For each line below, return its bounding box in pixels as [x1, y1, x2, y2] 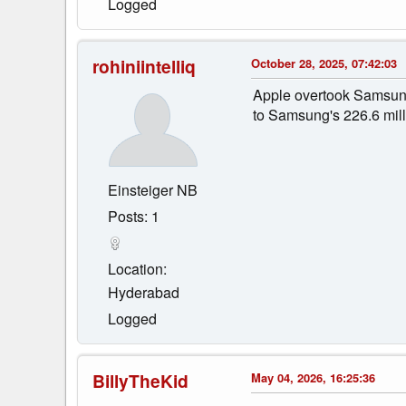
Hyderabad [108, 281, 179, 303]
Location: [108, 257, 167, 279]
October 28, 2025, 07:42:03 [251, 53, 397, 72]
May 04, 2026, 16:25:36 [251, 368, 375, 386]
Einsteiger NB [108, 179, 198, 200]
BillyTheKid [92, 367, 188, 393]
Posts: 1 [108, 205, 159, 227]
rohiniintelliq [92, 53, 196, 79]
